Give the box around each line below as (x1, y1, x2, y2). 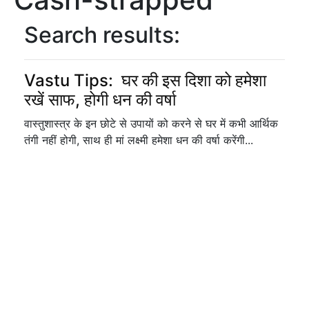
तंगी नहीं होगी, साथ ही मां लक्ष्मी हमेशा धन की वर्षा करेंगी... (24, 133, 253, 147)
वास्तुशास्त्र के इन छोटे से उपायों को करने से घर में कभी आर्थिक (24, 117, 278, 130)
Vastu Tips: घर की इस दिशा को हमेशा (24, 70, 266, 90)
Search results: (24, 21, 180, 48)
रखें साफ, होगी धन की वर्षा (24, 90, 176, 110)
